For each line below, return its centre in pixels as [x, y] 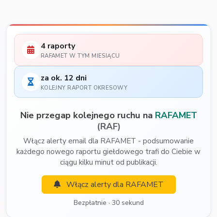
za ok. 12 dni [63, 78]
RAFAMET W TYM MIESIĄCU [80, 55]
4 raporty [58, 46]
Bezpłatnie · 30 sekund [108, 203]
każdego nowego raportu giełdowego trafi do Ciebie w [108, 152]
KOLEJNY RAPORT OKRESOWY [84, 87]
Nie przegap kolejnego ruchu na [87, 115]
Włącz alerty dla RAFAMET [114, 185]
